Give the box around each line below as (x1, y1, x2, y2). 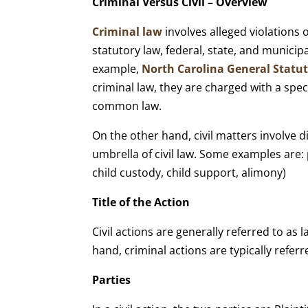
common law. (92, 98, 162, 113)
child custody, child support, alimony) (92, 164, 287, 180)
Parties (92, 272, 131, 287)
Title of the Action (92, 194, 190, 210)
